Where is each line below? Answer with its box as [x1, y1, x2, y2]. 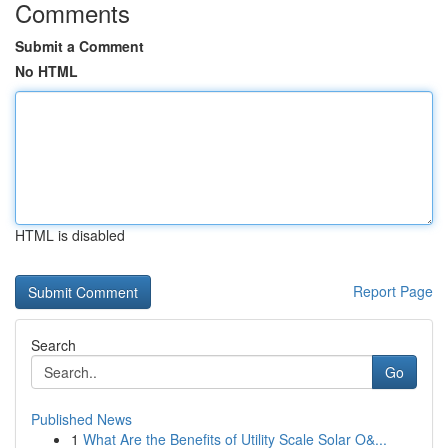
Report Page [353, 281, 433, 301]
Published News [31, 409, 132, 429]
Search [31, 335, 76, 355]
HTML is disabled [15, 225, 125, 245]
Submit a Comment [15, 36, 144, 56]
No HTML [15, 61, 78, 81]
